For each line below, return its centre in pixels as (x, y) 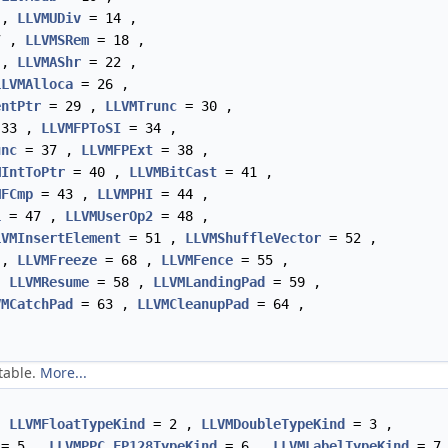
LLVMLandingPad (209, 282)
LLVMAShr (49, 62)
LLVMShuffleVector (253, 238)
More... (63, 372)
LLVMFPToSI (81, 128)
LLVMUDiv (49, 18)
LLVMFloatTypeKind (77, 424)
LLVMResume (49, 282)
